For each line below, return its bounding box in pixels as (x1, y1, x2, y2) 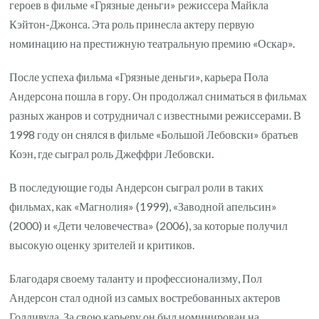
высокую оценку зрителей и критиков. (9, 238, 195, 252)
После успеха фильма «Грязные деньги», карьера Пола (9, 70, 269, 84)
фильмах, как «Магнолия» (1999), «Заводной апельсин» (9, 199, 278, 214)
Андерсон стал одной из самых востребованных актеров (9, 291, 281, 305)
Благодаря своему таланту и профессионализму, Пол (9, 271, 263, 286)
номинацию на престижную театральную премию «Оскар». (9, 36, 296, 51)
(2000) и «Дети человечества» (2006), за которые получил (9, 219, 288, 233)
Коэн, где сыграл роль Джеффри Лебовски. (9, 147, 214, 161)
